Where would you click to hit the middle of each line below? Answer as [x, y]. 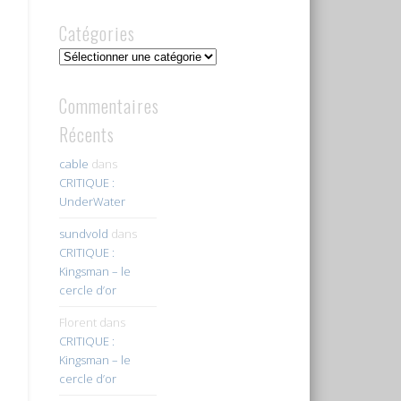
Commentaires [109, 105]
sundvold [83, 233]
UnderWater [92, 201]
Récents [86, 134]
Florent [77, 322]
